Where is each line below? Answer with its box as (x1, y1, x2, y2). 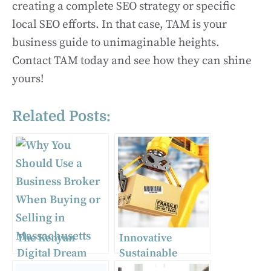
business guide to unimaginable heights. (12, 36, 220, 50)
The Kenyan (17, 230, 75, 245)
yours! (12, 72, 44, 86)
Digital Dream (17, 246, 87, 260)
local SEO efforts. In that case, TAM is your (12, 18, 227, 31)
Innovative (119, 230, 172, 245)
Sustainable (119, 246, 177, 260)
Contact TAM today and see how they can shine (12, 54, 252, 68)
